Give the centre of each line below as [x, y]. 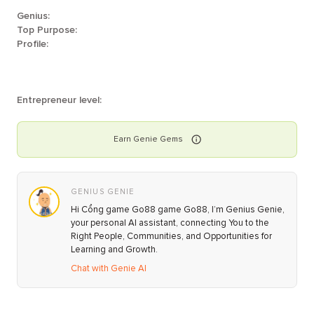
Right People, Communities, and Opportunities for [171, 236]
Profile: [33, 44]
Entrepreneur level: [59, 100]
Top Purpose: [47, 30]
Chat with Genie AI [109, 268]
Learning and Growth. [114, 250]
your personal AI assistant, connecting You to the [170, 223]
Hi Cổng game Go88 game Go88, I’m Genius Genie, [178, 210]
